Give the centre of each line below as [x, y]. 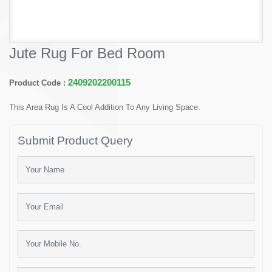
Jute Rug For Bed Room [87, 53]
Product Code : [39, 83]
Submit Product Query [75, 141]
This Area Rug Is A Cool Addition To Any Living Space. [105, 107]
